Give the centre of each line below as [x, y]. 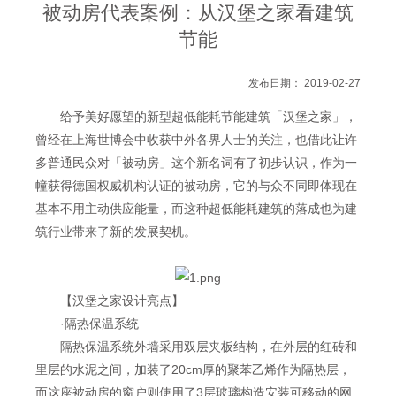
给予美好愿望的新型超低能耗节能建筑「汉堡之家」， [196, 116]
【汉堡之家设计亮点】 [110, 300]
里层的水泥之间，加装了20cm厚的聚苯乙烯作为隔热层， [193, 369]
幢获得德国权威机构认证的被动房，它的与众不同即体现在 [196, 185]
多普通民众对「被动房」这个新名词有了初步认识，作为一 [196, 162]
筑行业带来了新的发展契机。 [116, 231]
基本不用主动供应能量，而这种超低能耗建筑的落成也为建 [196, 208]
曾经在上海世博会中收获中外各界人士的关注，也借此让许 [196, 139]
